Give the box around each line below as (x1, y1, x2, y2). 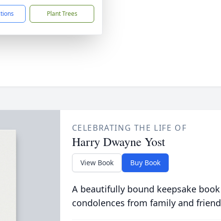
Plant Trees (46, 9, 77, 18)
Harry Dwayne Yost (72, 134, 165, 149)
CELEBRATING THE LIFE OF (72, 122, 187, 133)
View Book (80, 158, 113, 167)
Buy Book (130, 158, 160, 167)
